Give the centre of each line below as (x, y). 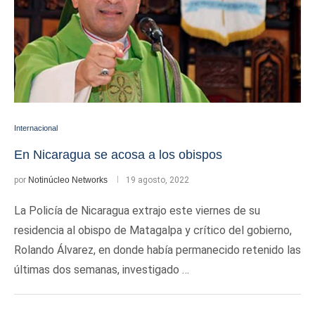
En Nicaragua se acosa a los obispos (118, 155)
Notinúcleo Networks (68, 180)
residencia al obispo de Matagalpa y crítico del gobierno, (153, 230)
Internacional (36, 128)
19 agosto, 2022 (157, 180)
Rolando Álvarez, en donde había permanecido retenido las (157, 250)
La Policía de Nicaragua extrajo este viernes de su (137, 211)
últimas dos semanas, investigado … (102, 270)
